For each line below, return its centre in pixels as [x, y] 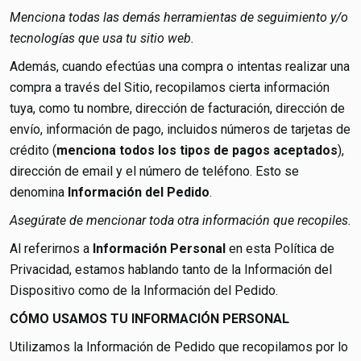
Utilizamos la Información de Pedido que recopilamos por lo [179, 347]
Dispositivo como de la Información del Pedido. [144, 290]
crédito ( [33, 150]
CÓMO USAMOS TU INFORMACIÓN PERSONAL [149, 319]
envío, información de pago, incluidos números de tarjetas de [180, 129]
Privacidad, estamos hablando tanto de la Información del [171, 270]
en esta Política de [280, 249]
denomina [39, 192]
